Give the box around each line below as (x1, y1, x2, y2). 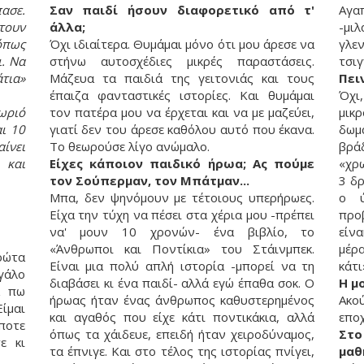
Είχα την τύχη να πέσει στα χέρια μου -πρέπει (49, 206, 315, 223)
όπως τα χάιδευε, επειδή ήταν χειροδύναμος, (49, 325, 315, 342)
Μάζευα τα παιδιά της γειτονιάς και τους (49, 69, 315, 86)
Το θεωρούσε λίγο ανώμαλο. (49, 137, 210, 154)
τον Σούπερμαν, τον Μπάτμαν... (49, 171, 249, 188)
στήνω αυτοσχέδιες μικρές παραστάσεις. (49, 52, 315, 69)
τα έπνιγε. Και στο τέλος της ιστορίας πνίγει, (49, 342, 315, 359)
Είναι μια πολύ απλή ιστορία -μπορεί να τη (49, 257, 315, 274)
